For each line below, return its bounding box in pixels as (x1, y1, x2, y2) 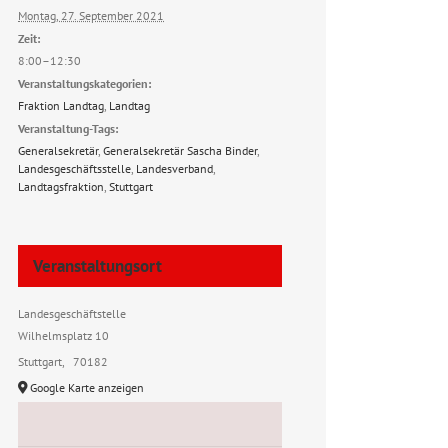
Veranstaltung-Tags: (18, 120, 118, 136)
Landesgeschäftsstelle (18, 160, 131, 176)
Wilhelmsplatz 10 (18, 327, 109, 343)
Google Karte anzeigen (30, 379, 144, 395)
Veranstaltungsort (33, 254, 162, 277)
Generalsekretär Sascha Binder (103, 142, 257, 158)
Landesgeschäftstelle (18, 305, 126, 321)
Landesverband (136, 160, 213, 176)
